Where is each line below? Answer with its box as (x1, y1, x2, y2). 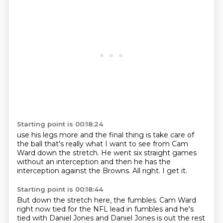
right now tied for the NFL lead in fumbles (16, 205, 165, 214)
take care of (152, 130, 194, 139)
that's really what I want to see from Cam (44, 139, 188, 148)
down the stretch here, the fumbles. (31, 196, 159, 205)
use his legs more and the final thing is (16, 130, 153, 139)
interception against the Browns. (16, 166, 132, 175)
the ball (16, 139, 44, 148)
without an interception (16, 157, 101, 166)
